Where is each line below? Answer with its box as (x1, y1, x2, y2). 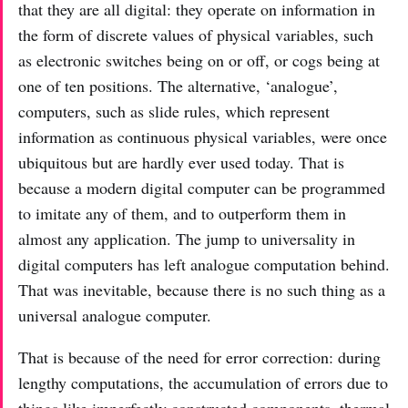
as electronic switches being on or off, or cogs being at (18, 48, 380, 71)
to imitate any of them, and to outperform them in (18, 201, 346, 224)
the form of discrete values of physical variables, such (18, 23, 373, 46)
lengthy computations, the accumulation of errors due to (18, 371, 388, 393)
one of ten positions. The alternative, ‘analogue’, (18, 74, 338, 97)
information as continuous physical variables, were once (18, 125, 387, 148)
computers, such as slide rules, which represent (18, 99, 330, 122)
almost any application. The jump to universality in (18, 227, 355, 250)
